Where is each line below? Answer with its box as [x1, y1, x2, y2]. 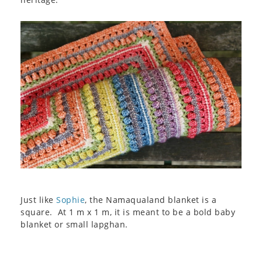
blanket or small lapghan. [20, 218, 128, 230]
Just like [20, 194, 56, 205]
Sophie [56, 194, 85, 205]
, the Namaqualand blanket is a [85, 194, 216, 205]
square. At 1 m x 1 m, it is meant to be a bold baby [20, 206, 235, 218]
